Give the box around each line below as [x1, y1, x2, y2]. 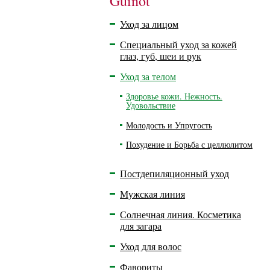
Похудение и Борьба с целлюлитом [126, 139, 253, 150]
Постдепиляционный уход [120, 167, 229, 180]
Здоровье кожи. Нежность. [126, 90, 222, 102]
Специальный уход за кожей [120, 38, 237, 51]
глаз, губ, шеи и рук [120, 49, 201, 62]
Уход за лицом [120, 17, 178, 30]
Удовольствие [126, 99, 175, 112]
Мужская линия [120, 187, 185, 200]
